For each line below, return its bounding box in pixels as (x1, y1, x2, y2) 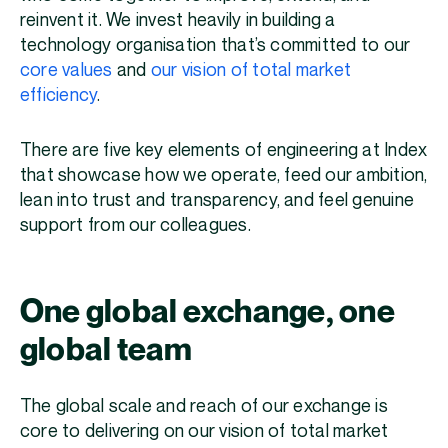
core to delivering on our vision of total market (20, 422, 389, 442)
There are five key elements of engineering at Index (20, 141, 428, 161)
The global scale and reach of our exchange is (20, 397, 388, 417)
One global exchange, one (20, 295, 395, 330)
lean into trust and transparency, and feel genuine (20, 191, 415, 211)
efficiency (20, 86, 98, 106)
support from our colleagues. (20, 216, 260, 236)
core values (20, 61, 113, 81)
